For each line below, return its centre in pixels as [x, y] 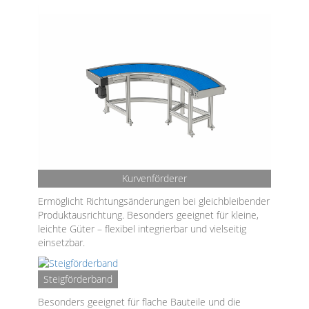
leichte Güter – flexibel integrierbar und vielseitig [142, 229]
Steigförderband [78, 279]
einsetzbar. [61, 242]
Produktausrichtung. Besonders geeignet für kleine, [148, 215]
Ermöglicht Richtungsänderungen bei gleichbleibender [154, 201]
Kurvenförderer [154, 178]
